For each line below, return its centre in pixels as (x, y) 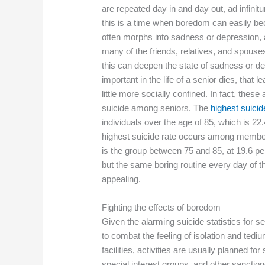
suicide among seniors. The (156, 108)
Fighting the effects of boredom (161, 208)
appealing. (122, 179)
